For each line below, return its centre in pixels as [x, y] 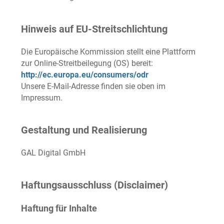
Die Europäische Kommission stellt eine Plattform [108, 52]
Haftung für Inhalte [59, 208]
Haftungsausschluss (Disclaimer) [94, 185]
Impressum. [42, 98]
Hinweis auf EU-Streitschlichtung [94, 29]
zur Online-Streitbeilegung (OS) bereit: [87, 63]
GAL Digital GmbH [53, 153]
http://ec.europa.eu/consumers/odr [85, 75]
